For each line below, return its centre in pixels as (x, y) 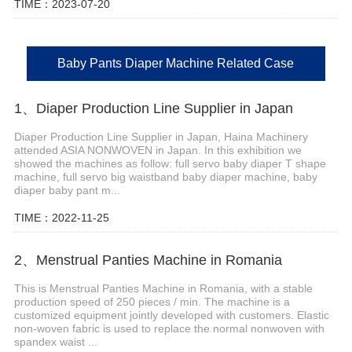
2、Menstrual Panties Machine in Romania (148, 260)
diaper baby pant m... (67, 191)
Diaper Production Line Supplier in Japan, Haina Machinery (161, 137)
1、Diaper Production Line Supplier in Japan (153, 109)
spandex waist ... (55, 341)
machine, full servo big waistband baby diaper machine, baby (165, 177)
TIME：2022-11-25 (61, 218)
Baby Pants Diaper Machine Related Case (176, 64)
